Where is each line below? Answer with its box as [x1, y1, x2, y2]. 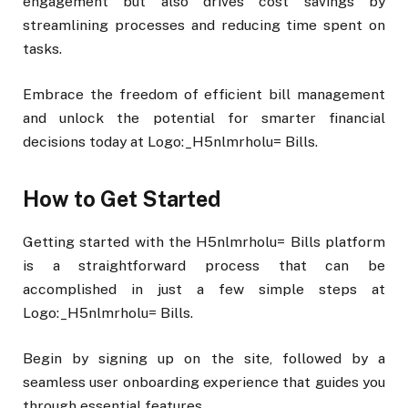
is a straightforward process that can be [23, 257, 385, 275]
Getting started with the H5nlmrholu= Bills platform [23, 233, 385, 251]
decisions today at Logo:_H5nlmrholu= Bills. [23, 132, 318, 150]
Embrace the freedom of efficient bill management [23, 85, 385, 103]
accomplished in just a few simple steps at [23, 280, 385, 299]
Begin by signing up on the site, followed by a [23, 350, 385, 368]
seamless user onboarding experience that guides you [23, 373, 385, 392]
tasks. [23, 39, 62, 57]
